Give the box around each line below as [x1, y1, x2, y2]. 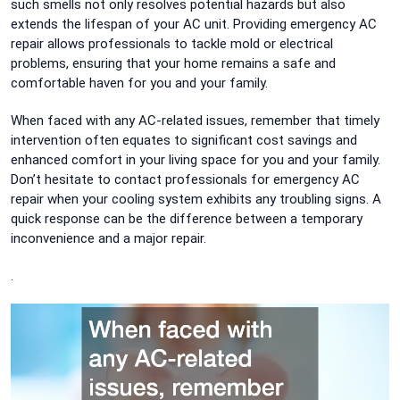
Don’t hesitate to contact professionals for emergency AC [11, 171, 360, 187]
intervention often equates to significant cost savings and [11, 131, 357, 148]
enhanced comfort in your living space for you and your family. [11, 151, 380, 168]
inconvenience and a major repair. [11, 229, 206, 246]
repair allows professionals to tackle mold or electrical [11, 35, 333, 52]
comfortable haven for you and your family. [11, 74, 268, 91]
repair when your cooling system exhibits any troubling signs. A [11, 190, 381, 207]
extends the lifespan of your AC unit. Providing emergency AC [11, 15, 377, 32]
